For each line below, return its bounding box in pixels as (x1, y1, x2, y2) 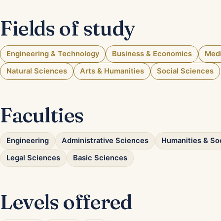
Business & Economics (112, 49, 192, 59)
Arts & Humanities (80, 67, 144, 76)
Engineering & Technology (6, 49, 99, 59)
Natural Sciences (6, 67, 67, 76)
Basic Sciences (73, 153, 127, 163)
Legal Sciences (6, 153, 60, 163)
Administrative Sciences (62, 136, 148, 146)
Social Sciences (157, 67, 214, 76)
